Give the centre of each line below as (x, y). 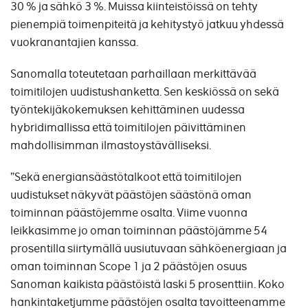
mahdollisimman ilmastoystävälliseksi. (111, 145)
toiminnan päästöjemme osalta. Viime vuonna (129, 213)
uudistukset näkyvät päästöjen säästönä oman (131, 195)
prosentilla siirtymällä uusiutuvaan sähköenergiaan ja (148, 249)
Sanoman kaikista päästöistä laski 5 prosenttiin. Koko (147, 284)
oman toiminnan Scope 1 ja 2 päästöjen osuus (129, 266)
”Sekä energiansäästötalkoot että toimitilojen (126, 177)
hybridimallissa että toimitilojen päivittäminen (128, 128)
